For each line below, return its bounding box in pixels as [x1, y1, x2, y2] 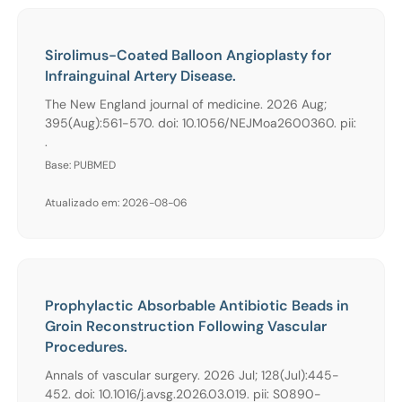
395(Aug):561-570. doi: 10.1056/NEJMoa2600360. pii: [45, 114, 356, 131]
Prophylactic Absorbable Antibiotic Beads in [45, 295, 349, 315]
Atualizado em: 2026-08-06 [45, 195, 188, 210]
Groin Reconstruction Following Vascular [45, 316, 327, 336]
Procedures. [45, 336, 127, 356]
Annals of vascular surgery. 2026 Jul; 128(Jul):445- [45, 366, 339, 383]
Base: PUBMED [45, 157, 116, 172]
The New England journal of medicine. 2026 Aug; [45, 95, 327, 112]
